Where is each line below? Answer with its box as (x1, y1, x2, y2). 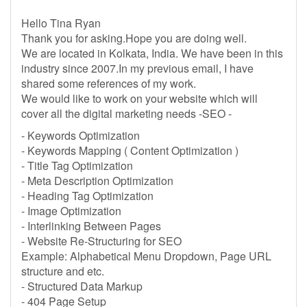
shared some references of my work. (21, 75, 196, 91)
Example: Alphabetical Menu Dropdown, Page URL (21, 248, 271, 264)
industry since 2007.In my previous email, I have (21, 60, 254, 76)
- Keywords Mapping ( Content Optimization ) (21, 143, 238, 158)
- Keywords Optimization (21, 127, 140, 143)
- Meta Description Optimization (21, 173, 173, 188)
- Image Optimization (21, 203, 121, 219)
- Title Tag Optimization (21, 158, 133, 173)
